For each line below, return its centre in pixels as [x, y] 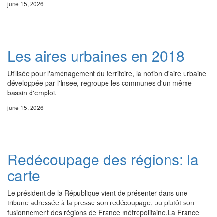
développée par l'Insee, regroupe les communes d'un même [100, 83]
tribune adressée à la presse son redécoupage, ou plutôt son [101, 202]
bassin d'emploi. [32, 93]
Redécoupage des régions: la [103, 159]
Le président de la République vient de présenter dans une [97, 193]
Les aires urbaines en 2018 [96, 55]
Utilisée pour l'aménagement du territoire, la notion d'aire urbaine [107, 73]
